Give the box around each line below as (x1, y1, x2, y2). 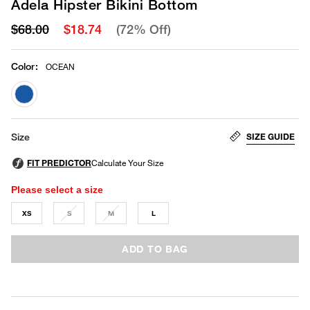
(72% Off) (116, 21, 171, 37)
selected (24, 109, 65, 122)
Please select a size (11, 183, 103, 195)
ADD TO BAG (122, 242, 188, 255)
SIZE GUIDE (246, 131, 295, 142)
